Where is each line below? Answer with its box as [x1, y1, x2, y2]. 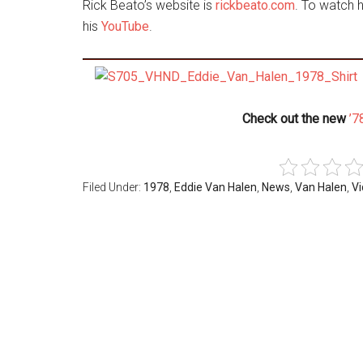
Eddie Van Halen [174, 181, 257, 194]
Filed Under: [83, 181, 143, 194]
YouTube [101, 19, 149, 34]
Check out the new [242, 111, 349, 126]
